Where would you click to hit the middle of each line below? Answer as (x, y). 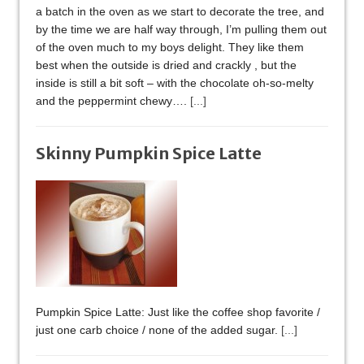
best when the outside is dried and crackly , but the (166, 65)
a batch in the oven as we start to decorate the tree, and (180, 12)
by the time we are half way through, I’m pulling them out (181, 30)
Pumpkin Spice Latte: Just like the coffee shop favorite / (178, 312)
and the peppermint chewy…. (113, 101)
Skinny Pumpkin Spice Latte (149, 154)
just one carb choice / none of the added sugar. (158, 330)
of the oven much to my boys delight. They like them (170, 48)
